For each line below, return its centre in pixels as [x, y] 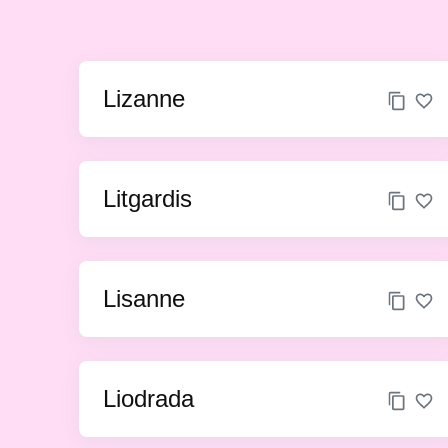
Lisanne [144, 298]
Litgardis [148, 198]
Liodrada [149, 398]
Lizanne [144, 98]
